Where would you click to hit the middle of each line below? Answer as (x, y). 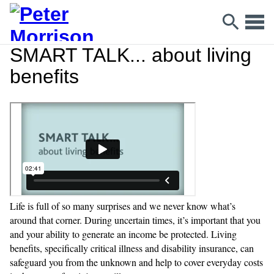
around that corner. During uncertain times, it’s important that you (135, 220)
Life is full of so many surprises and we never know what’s (123, 206)
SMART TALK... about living (131, 55)
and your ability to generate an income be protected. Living (123, 234)
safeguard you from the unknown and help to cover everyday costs (136, 262)
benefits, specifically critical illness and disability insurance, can (132, 248)
